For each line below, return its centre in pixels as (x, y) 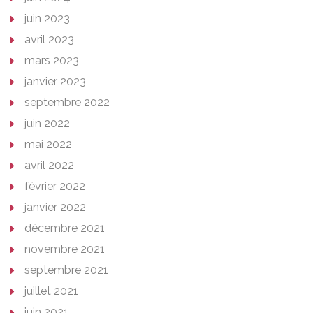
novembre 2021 (65, 249)
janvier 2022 (55, 208)
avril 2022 (49, 166)
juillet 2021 (51, 291)
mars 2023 (52, 61)
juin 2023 (47, 19)
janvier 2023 (55, 82)
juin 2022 (47, 124)
